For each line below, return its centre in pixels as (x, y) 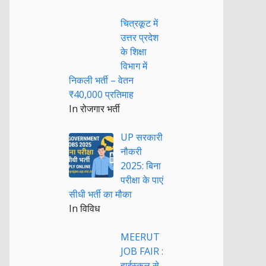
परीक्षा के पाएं (142, 180)
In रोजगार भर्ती (94, 109)
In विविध (84, 208)
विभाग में (134, 66)
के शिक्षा (134, 52)
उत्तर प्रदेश (140, 37)
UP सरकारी (142, 137)
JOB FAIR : (142, 251)
